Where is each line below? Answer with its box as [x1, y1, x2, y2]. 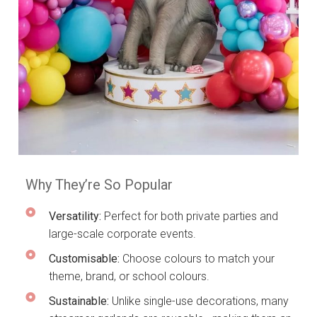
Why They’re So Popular [25, 175, 173, 193]
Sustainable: [48, 294, 109, 308]
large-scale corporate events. [48, 226, 196, 241]
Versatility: [48, 209, 101, 223]
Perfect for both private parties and [100, 209, 278, 223]
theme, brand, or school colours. [48, 269, 209, 283]
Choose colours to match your [119, 251, 275, 265]
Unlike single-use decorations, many [108, 294, 289, 308]
